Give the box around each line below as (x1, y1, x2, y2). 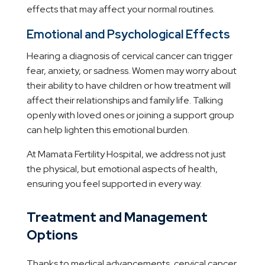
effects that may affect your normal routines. (26, 3, 215, 16)
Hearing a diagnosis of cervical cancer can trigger (26, 50, 232, 63)
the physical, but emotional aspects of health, (26, 163, 218, 176)
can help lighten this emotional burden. (26, 124, 189, 137)
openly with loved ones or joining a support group (26, 109, 234, 122)
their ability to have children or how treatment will (26, 79, 231, 92)
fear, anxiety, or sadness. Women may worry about (26, 64, 237, 77)
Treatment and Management (26, 209, 208, 227)
